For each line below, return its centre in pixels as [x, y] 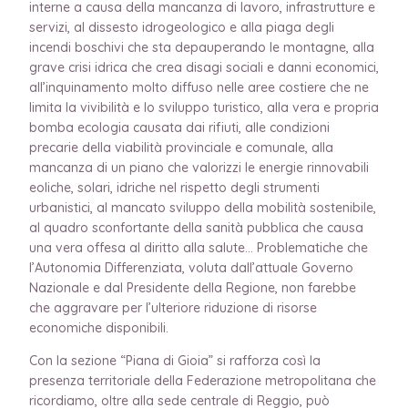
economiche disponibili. [99, 327]
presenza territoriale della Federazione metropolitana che [203, 380]
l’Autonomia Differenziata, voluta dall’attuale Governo [191, 267]
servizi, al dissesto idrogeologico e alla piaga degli [182, 27]
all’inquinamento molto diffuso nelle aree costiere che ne [199, 87]
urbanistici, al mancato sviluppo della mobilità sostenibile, [203, 207]
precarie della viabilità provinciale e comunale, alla [181, 147]
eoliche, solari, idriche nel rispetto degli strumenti [174, 187]
